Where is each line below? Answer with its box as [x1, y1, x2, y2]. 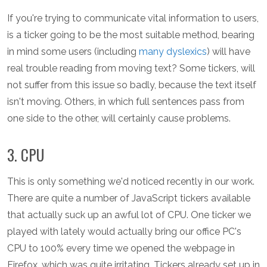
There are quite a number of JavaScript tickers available [7, 193, 250, 204]
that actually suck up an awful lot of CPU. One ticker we [7, 209, 251, 221]
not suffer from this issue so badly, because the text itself [7, 79, 256, 91]
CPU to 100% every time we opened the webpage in [7, 243, 235, 254]
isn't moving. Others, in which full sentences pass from [7, 96, 244, 108]
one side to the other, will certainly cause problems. [7, 113, 231, 125]
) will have [207, 46, 250, 58]
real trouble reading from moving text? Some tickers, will [7, 63, 255, 74]
